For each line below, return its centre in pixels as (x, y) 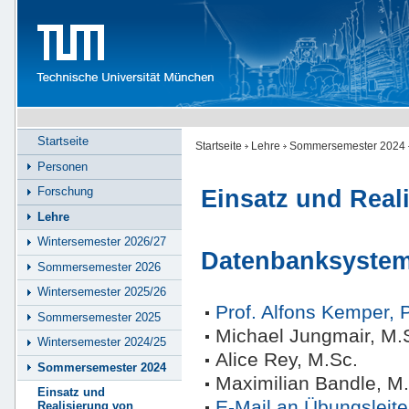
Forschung (65, 192)
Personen (63, 166)
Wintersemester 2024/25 (102, 342)
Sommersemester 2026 (99, 267)
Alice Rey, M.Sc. (287, 359)
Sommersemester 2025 (99, 317)
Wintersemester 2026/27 (102, 242)
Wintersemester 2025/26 (102, 292)
